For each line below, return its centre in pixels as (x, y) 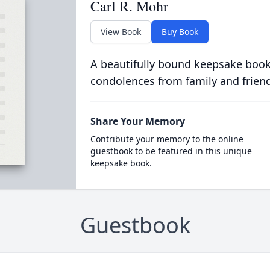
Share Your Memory (138, 121)
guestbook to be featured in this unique (171, 151)
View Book (121, 32)
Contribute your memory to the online (167, 139)
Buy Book (180, 32)
